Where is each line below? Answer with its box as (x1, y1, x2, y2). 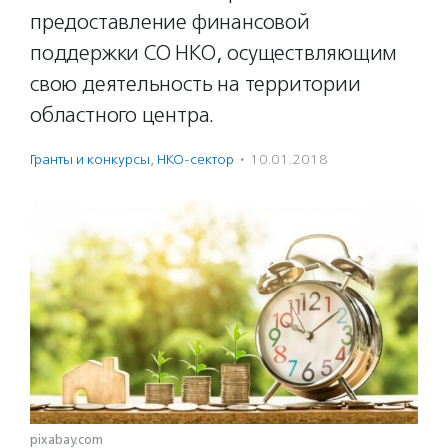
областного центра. (30, 102, 215, 128)
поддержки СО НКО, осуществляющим (30, 40, 398, 66)
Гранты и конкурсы (30, 151, 150, 168)
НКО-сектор (157, 151, 234, 168)
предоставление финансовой (30, 9, 310, 35)
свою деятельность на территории (30, 71, 361, 97)
